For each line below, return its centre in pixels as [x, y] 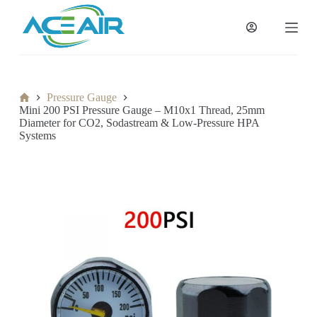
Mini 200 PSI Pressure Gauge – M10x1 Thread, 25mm [142, 110]
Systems [37, 136]
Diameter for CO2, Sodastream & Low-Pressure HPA [139, 123]
